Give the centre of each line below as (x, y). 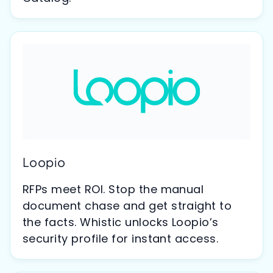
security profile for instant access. (121, 238)
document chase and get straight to (127, 205)
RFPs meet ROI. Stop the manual (113, 189)
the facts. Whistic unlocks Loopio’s (121, 222)
